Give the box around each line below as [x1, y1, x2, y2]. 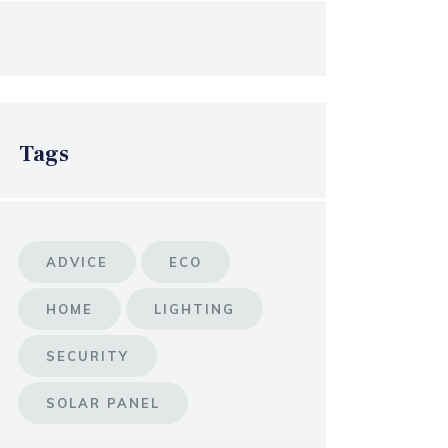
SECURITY [45, 347, 129, 364]
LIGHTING [153, 300, 235, 317]
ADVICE [45, 253, 108, 270]
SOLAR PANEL [45, 394, 160, 411]
